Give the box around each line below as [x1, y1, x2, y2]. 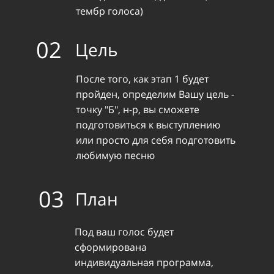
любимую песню [76, 148, 155, 162]
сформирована [74, 240, 147, 254]
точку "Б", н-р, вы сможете [76, 102, 199, 116]
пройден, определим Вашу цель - [76, 87, 234, 101]
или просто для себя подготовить [76, 133, 235, 147]
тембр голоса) [76, 4, 143, 18]
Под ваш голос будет [74, 224, 174, 239]
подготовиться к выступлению [76, 117, 220, 131]
